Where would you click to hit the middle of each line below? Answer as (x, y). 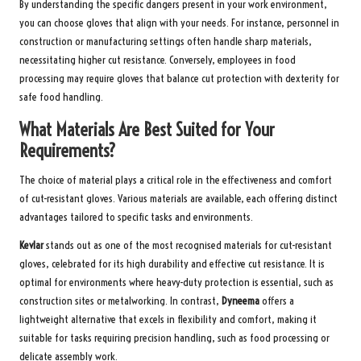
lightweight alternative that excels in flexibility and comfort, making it (168, 319)
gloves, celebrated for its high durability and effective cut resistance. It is (172, 263)
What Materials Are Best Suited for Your (147, 129)
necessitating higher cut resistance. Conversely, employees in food (158, 60)
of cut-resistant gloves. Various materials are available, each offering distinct (178, 198)
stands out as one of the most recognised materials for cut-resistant (188, 245)
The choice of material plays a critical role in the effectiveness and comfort (176, 180)
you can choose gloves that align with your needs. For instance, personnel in (179, 23)
